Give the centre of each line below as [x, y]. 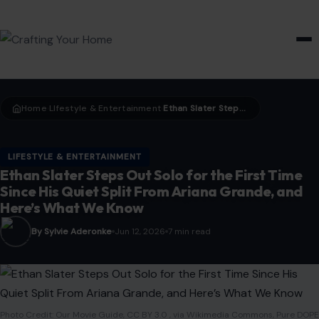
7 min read [189, 231]
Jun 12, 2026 [140, 231]
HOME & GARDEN [169, 40]
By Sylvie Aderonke [72, 231]
